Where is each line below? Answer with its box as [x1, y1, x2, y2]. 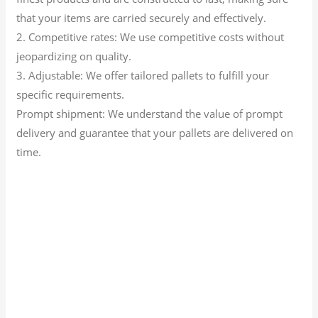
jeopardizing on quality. [16, 48, 132, 63]
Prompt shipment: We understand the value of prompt [16, 106, 283, 121]
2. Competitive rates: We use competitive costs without [16, 29, 285, 44]
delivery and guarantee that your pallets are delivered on [16, 125, 294, 140]
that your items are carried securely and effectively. [16, 10, 267, 25]
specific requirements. [16, 87, 125, 102]
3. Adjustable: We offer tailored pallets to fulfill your [16, 67, 270, 82]
